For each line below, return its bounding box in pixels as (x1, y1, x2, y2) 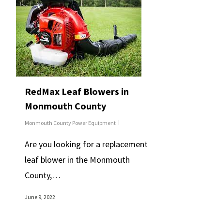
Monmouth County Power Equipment (24, 119, 116, 126)
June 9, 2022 (24, 193, 55, 201)
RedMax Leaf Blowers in (24, 85, 129, 97)
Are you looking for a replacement (24, 139, 148, 150)
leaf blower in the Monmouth (24, 154, 130, 165)
